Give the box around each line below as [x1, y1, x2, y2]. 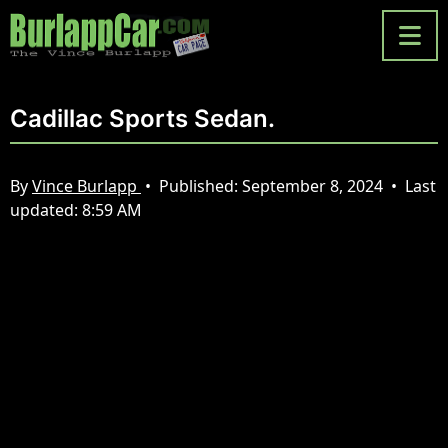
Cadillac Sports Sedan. [10, 104, 275, 133]
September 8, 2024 [242, 175, 387, 197]
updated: [10, 199, 82, 221]
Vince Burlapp [32, 175, 141, 197]
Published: [159, 175, 242, 197]
